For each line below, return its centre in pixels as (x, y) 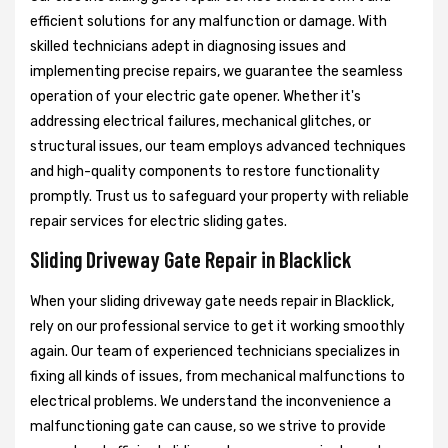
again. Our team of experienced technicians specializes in (215, 351)
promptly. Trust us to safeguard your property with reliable (219, 196)
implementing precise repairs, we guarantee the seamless (216, 71)
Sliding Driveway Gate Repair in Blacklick (191, 258)
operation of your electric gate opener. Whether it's (195, 96)
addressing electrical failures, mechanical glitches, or (200, 121)
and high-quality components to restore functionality (205, 171)
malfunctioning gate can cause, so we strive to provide (208, 426)
